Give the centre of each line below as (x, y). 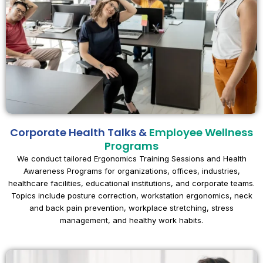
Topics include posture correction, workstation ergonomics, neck (131, 195)
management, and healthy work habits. (131, 220)
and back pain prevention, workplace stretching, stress (131, 208)
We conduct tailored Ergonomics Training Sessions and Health (131, 158)
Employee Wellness (201, 132)
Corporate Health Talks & (80, 132)
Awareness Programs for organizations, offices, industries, (131, 171)
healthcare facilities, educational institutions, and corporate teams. (131, 183)
